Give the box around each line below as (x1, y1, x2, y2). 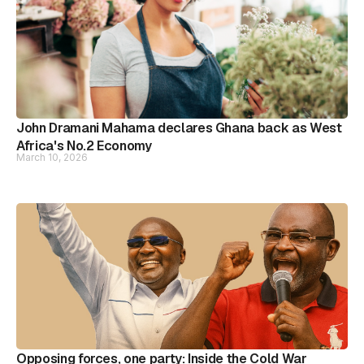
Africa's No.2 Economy (16, 137, 152, 154)
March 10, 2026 (16, 151, 88, 163)
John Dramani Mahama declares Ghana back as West (16, 119, 342, 136)
